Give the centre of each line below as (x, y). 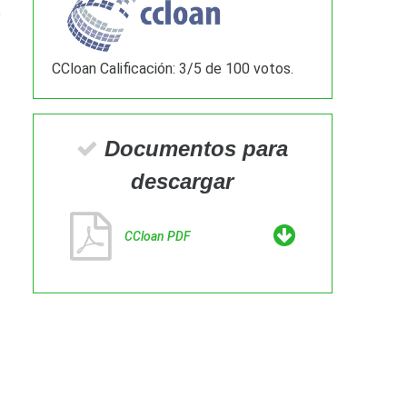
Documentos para (194, 149)
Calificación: (137, 69)
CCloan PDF (157, 237)
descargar (183, 182)
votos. (271, 69)
